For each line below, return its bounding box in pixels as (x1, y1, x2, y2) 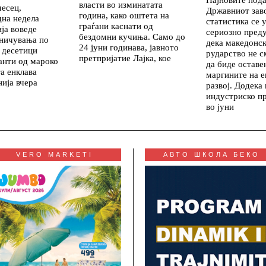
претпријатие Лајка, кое (79, 53, 171, 64)
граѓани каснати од (79, 21, 153, 31)
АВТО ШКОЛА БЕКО (163, 151, 260, 159)
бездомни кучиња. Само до (79, 31, 185, 42)
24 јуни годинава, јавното (79, 42, 179, 53)
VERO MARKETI (15, 151, 93, 159)
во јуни (206, 102, 234, 112)
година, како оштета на (79, 10, 169, 21)
